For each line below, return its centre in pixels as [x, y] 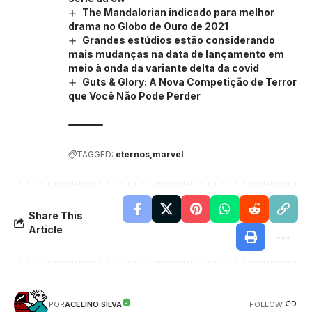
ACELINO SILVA [93, 305]
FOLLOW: [267, 304]
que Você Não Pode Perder [134, 96]
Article [46, 230]
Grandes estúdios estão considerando [178, 40]
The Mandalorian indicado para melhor [178, 12]
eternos [133, 155]
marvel [168, 155]
